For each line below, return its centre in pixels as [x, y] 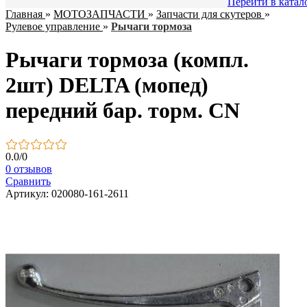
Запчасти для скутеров [209, 14]
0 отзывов [29, 169]
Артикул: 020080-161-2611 [67, 193]
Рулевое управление [53, 26]
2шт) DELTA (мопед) [107, 85]
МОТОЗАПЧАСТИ [99, 14]
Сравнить [28, 181]
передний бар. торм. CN [123, 111]
